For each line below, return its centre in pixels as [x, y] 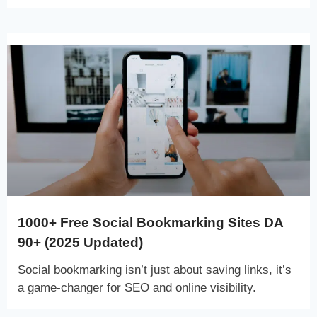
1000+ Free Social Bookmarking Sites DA [150, 222]
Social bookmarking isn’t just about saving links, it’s [155, 270]
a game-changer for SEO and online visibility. [137, 287]
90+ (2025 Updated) [80, 242]
